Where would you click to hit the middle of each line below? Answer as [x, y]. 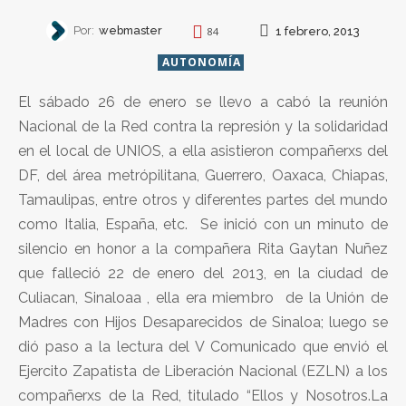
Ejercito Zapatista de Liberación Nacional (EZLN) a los [203, 371]
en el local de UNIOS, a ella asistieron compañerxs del [203, 150]
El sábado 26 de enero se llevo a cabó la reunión [203, 101]
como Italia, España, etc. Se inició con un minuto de [203, 224]
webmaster [130, 31]
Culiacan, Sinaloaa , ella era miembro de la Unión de [203, 297]
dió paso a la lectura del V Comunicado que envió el [203, 346]
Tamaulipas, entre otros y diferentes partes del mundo [203, 199]
